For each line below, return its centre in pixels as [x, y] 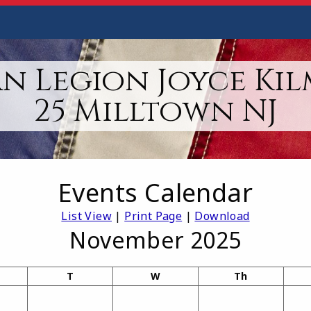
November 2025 [155, 240]
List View [86, 216]
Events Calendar [155, 193]
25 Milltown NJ [155, 111]
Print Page [153, 216]
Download [222, 216]
